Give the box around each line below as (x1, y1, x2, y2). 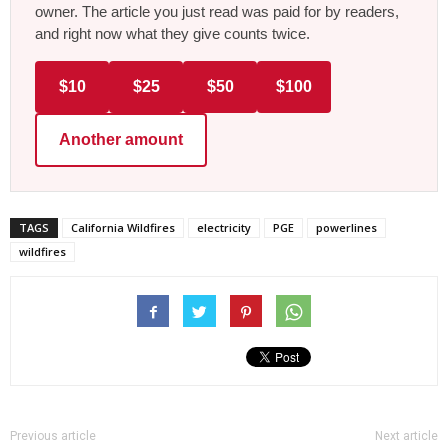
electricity (197, 220, 251, 236)
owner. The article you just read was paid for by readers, (35, 3, 399, 21)
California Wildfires (71, 220, 175, 236)
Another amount (59, 131, 183, 149)
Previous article (10, 429, 96, 444)
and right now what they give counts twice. (35, 25, 310, 43)
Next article (375, 429, 438, 444)
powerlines (316, 220, 377, 236)
